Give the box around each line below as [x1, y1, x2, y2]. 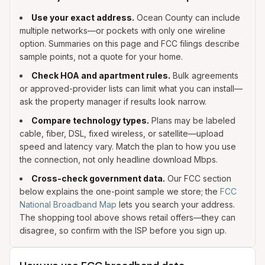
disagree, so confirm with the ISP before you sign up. [20, 225, 227, 235]
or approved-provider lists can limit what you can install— [20, 83, 243, 93]
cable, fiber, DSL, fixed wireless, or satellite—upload [20, 128, 224, 138]
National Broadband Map [20, 199, 117, 209]
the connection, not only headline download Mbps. [20, 154, 218, 164]
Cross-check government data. [31, 173, 165, 183]
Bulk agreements [170, 70, 238, 80]
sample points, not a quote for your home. [20, 51, 183, 62]
